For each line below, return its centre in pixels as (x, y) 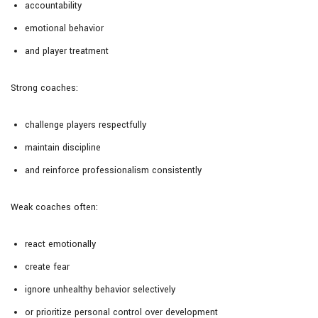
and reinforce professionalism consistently (113, 171)
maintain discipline (63, 148)
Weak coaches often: (54, 208)
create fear (47, 267)
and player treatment (67, 51)
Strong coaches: (44, 88)
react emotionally (60, 245)
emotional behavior (64, 29)
